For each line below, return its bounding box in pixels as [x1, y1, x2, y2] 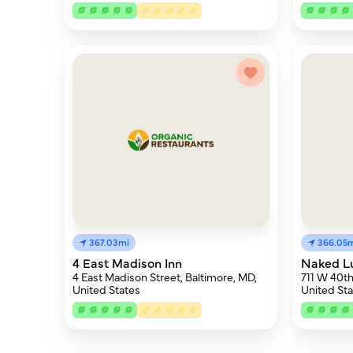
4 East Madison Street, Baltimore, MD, [72, 269, 257, 284]
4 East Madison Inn [72, 254, 182, 271]
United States [72, 281, 140, 297]
